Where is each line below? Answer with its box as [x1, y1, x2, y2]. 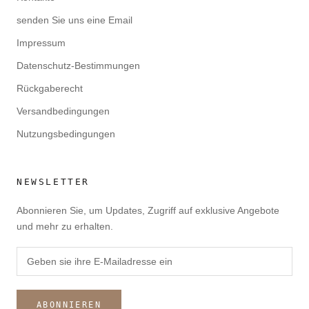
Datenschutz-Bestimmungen [17, 59, 140, 71]
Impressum [17, 37, 66, 48]
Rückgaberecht [17, 82, 83, 94]
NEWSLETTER [17, 176, 90, 187]
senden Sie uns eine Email [17, 14, 132, 26]
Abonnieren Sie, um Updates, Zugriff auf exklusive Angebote [17, 204, 279, 216]
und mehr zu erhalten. [17, 220, 113, 232]
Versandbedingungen [17, 105, 110, 117]
